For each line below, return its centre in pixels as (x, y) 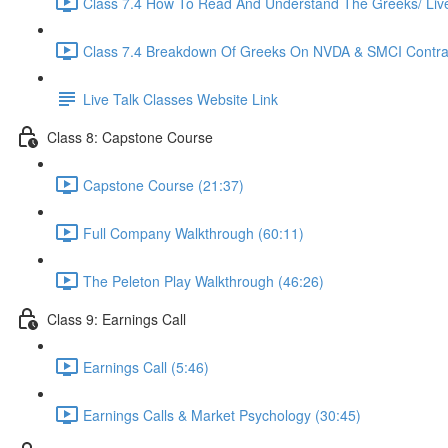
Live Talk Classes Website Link (180, 98)
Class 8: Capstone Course (130, 136)
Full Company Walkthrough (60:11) (193, 232)
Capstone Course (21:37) (163, 184)
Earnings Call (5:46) (146, 366)
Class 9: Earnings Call (116, 318)
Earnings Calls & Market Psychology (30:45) (222, 414)
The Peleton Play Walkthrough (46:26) (203, 280)
